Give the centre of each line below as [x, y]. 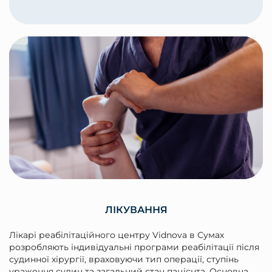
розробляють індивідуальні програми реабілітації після [134, 247]
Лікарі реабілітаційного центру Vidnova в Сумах [117, 235]
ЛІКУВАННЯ [136, 209]
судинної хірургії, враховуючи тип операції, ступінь [124, 259]
